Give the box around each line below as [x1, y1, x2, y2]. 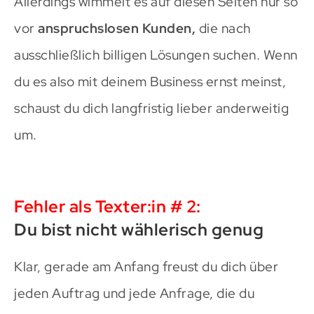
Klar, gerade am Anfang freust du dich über [14, 257, 278, 275]
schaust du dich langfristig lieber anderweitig [14, 99, 289, 117]
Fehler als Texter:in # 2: [14, 195, 201, 217]
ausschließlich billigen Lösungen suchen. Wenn [14, 46, 298, 64]
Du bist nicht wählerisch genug [14, 218, 264, 240]
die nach [196, 19, 251, 37]
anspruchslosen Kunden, [38, 19, 196, 37]
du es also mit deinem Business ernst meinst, [14, 72, 286, 90]
